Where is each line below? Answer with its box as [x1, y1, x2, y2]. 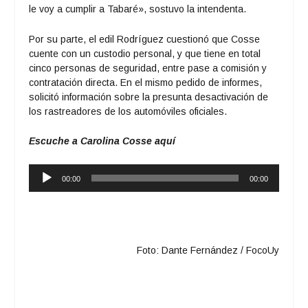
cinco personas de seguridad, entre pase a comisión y [29, 62, 267, 74]
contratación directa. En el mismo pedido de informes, [29, 76, 263, 88]
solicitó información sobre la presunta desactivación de [29, 91, 269, 102]
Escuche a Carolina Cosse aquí [29, 135, 179, 147]
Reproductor [28, 164, 83, 176]
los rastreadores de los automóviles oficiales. [29, 105, 228, 117]
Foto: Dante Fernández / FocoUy [136, 244, 279, 256]
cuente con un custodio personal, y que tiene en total [29, 47, 261, 59]
